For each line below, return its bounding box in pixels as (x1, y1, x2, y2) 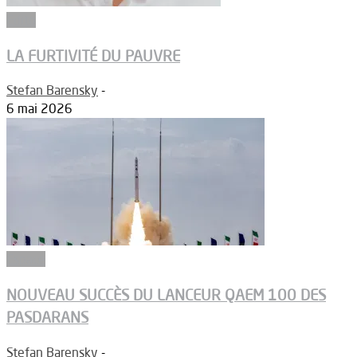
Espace (6, 251, 45, 268)
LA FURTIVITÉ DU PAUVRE (6, 45, 180, 65)
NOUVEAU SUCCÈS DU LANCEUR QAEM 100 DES (6, 285, 326, 305)
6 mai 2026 (6, 100, 73, 117)
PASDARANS (6, 308, 88, 328)
